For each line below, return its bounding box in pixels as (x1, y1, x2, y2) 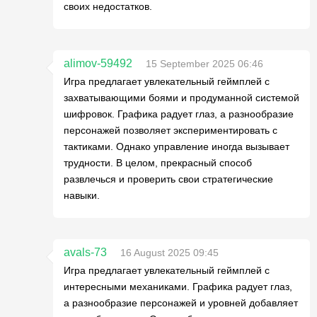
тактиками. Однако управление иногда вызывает (64, 140, 289, 152)
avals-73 (64, 246, 107, 258)
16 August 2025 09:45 (120, 246, 219, 258)
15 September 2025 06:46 (146, 57, 263, 69)
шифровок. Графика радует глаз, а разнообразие (64, 108, 294, 120)
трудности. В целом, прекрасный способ (64, 156, 252, 168)
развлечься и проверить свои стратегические (64, 173, 273, 185)
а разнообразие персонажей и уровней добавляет (64, 296, 298, 309)
